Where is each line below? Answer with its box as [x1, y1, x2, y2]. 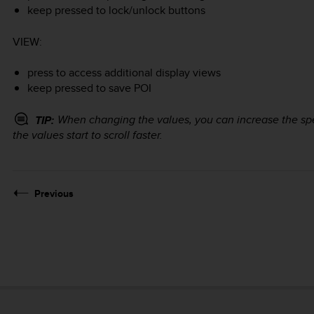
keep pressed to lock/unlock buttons [27, 2, 205, 19]
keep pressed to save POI [27, 80, 151, 97]
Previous [34, 186, 74, 201]
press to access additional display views [27, 64, 221, 81]
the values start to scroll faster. [13, 127, 163, 144]
